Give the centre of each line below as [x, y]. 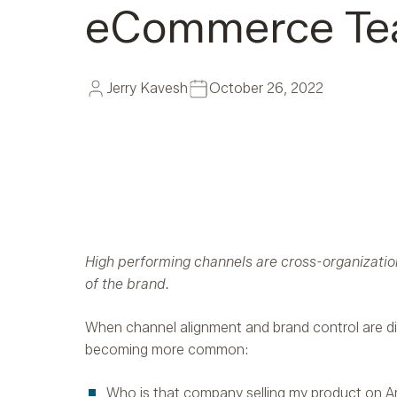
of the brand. [127, 284]
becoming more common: [167, 350]
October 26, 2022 [266, 89]
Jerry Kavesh [147, 89]
